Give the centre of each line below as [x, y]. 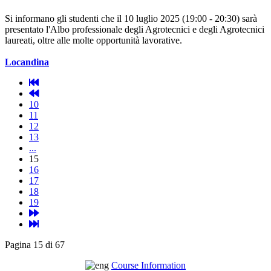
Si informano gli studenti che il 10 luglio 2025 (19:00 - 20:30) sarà [131, 18]
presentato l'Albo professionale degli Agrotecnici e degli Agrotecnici [135, 29]
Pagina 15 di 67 [35, 245]
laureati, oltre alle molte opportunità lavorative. [93, 40]
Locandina [27, 62]
